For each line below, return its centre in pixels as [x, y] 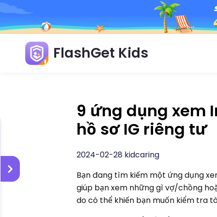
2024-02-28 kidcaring [118, 155]
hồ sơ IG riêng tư [142, 129]
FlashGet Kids [101, 53]
